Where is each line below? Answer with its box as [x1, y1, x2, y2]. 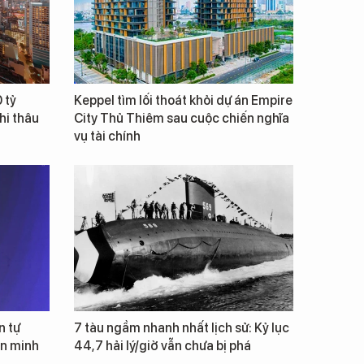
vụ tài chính [74, 128, 141, 144]
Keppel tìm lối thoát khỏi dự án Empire [74, 93, 292, 108]
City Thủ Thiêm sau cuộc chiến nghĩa [74, 110, 289, 126]
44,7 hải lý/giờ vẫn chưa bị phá [74, 338, 251, 353]
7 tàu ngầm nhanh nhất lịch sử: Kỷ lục [74, 320, 289, 336]
